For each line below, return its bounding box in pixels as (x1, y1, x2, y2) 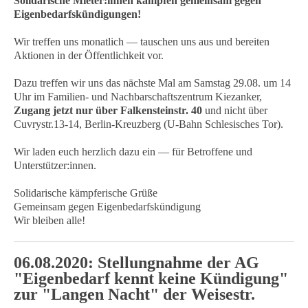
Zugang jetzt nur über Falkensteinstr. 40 (14, 104, 202, 116)
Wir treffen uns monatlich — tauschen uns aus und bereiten (14, 36, 269, 47)
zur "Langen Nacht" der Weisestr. (14, 285, 255, 303)
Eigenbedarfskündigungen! (14, 8, 141, 20)
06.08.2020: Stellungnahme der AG (14, 254, 259, 272)
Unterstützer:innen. (14, 159, 96, 171)
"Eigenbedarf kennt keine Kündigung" (14, 269, 288, 287)
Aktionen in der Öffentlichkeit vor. (14, 49, 164, 61)
